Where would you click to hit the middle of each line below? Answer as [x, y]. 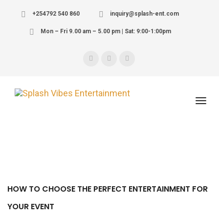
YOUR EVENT [31, 207]
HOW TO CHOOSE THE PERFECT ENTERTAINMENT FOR [108, 189]
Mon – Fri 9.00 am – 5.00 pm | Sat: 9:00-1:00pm [105, 31]
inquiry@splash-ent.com [144, 14]
